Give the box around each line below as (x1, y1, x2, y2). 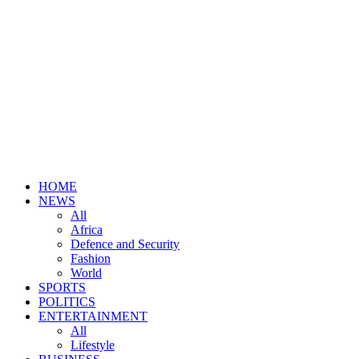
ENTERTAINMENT (38, 309, 147, 323)
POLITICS (38, 295, 95, 309)
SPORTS (38, 280, 86, 294)
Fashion (71, 252, 111, 265)
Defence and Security (71, 237, 179, 251)
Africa (71, 223, 103, 236)
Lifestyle (71, 338, 115, 352)
